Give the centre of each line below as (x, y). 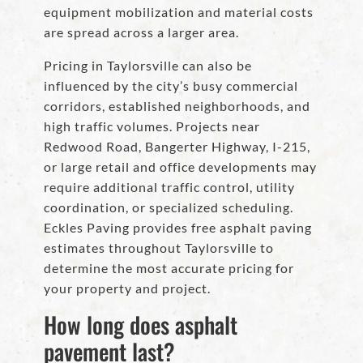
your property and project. (127, 288)
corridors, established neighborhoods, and (177, 106)
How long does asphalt (141, 325)
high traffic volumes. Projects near (152, 126)
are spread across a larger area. (141, 32)
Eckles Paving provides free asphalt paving (178, 228)
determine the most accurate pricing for (169, 268)
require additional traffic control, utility (169, 187)
